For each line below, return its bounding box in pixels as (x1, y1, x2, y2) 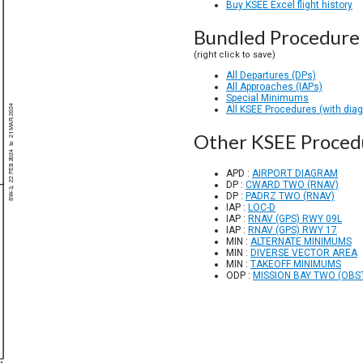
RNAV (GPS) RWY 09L (248, 213, 342, 224)
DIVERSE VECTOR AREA (250, 247, 357, 258)
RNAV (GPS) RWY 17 (248, 224, 337, 236)
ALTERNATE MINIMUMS (250, 236, 352, 247)
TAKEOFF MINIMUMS (250, 258, 341, 270)
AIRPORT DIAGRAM (252, 168, 338, 179)
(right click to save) (194, 49, 275, 60)
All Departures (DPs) (226, 70, 316, 81)
